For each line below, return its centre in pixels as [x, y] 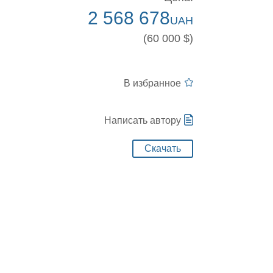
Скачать [162, 148]
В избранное [152, 83]
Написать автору [142, 120]
